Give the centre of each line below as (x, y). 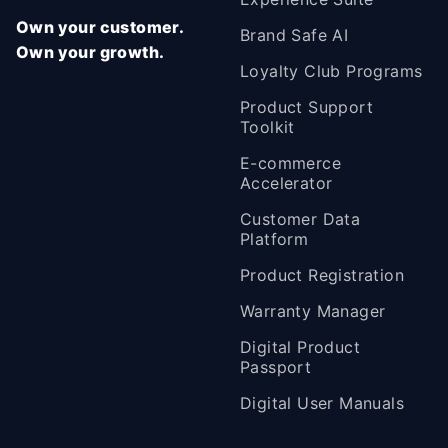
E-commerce (291, 163)
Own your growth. (90, 52)
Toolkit (267, 127)
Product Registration (322, 275)
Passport (276, 367)
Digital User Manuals (322, 403)
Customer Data (300, 219)
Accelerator (286, 183)
